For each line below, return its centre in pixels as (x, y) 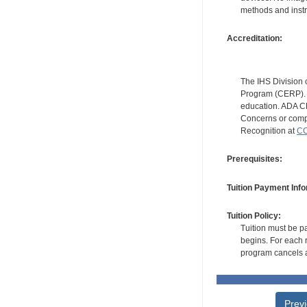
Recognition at (268, 131)
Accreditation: (254, 38)
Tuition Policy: (254, 216)
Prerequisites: (254, 159)
